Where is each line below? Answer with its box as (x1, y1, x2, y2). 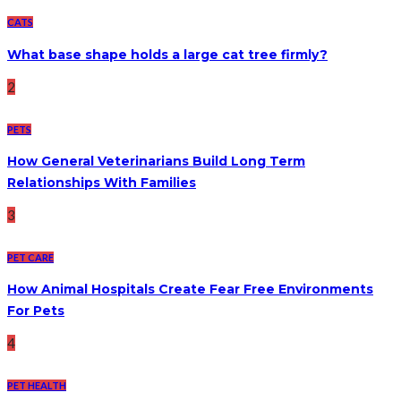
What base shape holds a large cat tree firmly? (7, 46, 328, 63)
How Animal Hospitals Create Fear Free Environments (7, 281, 373, 298)
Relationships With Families (7, 175, 196, 192)
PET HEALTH (7, 380, 66, 391)
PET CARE (7, 251, 54, 263)
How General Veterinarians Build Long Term (7, 153, 305, 170)
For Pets (7, 303, 64, 320)
